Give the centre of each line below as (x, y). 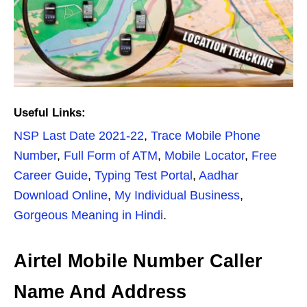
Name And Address (100, 292)
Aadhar (219, 176)
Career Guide (51, 176)
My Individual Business (177, 196)
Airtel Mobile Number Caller (138, 261)
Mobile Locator (205, 156)
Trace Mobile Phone (206, 136)
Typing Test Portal (144, 176)
